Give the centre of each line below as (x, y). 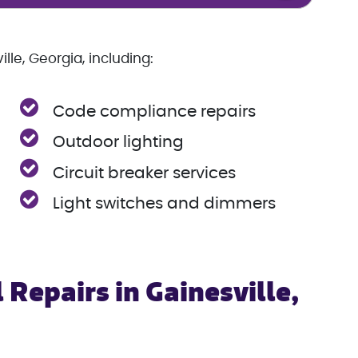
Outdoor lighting (119, 143)
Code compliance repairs (155, 112)
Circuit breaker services (145, 173)
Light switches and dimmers (165, 203)
